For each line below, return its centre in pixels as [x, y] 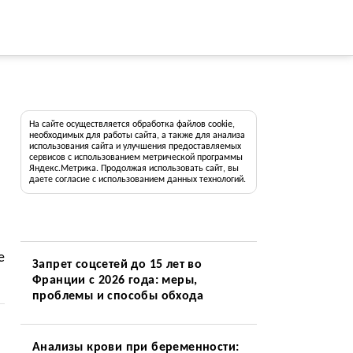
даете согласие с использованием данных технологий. [137, 180]
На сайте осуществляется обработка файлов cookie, [132, 124]
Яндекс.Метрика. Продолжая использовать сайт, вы [134, 169]
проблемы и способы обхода [117, 296]
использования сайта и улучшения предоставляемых [135, 147]
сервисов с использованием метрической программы [136, 158]
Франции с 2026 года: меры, [115, 281]
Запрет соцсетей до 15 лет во [117, 265]
